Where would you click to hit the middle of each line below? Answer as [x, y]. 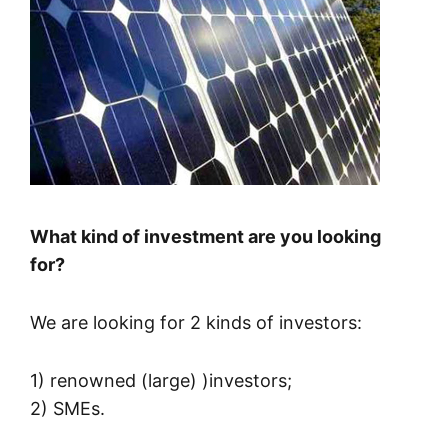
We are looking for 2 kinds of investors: [196, 323]
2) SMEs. [67, 409]
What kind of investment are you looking [205, 237]
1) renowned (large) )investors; [161, 381]
